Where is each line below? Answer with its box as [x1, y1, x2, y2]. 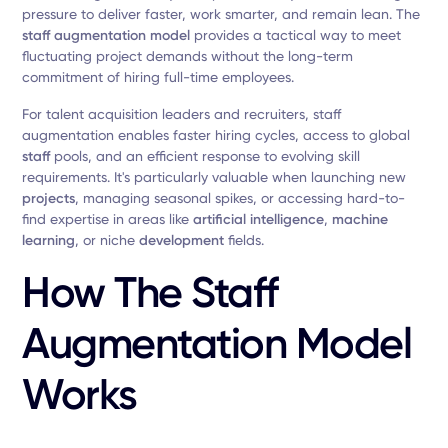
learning [22, 232, 76, 249]
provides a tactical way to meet [190, 27, 402, 43]
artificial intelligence [193, 211, 325, 228]
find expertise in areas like [22, 211, 194, 227]
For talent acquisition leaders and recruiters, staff [22, 106, 342, 122]
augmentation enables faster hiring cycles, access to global [22, 127, 411, 143]
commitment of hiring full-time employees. [22, 69, 295, 85]
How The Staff [22, 267, 278, 318]
